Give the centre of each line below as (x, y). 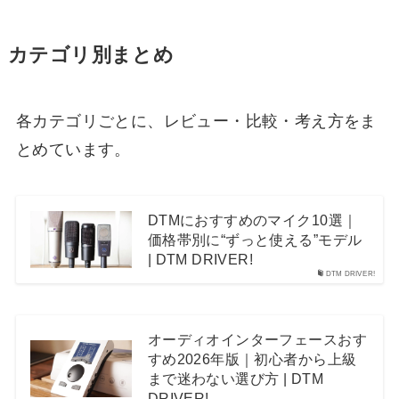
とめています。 (73, 150)
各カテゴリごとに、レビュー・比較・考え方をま (196, 122)
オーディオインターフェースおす (257, 339)
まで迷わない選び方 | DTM (235, 378)
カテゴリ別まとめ (91, 56)
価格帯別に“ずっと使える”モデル (255, 239)
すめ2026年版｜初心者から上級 (252, 358)
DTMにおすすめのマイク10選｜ (252, 220)
